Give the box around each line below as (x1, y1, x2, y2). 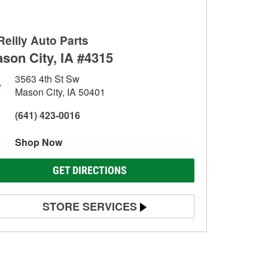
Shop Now (15, 135, 62, 149)
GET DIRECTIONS (53, 164, 127, 176)
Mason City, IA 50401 (15, 85, 105, 99)
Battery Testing (22, 226, 78, 237)
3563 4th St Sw (15, 72, 80, 86)
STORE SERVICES (42, 199, 137, 214)
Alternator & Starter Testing (22, 246, 124, 258)
